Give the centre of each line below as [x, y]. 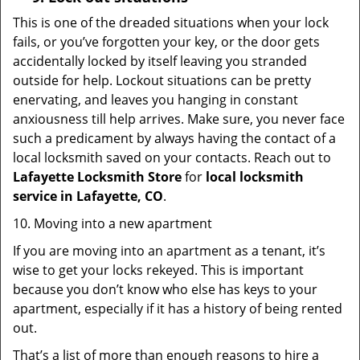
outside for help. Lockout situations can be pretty [162, 80]
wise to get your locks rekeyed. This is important [158, 270]
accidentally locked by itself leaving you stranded [160, 61]
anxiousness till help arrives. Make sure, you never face [179, 119]
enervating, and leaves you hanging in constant [155, 100]
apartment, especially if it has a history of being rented [178, 309]
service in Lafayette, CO [88, 196]
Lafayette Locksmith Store [97, 177]
